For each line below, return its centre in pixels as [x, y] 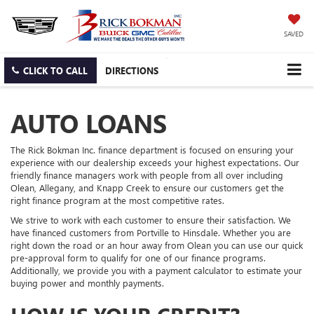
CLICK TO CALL [55, 70]
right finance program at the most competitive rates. [117, 200]
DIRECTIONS [132, 70]
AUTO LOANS [89, 122]
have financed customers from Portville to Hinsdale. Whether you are [151, 232]
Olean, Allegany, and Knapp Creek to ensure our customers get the [147, 187]
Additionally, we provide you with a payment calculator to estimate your [156, 270]
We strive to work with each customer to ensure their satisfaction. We [151, 219]
